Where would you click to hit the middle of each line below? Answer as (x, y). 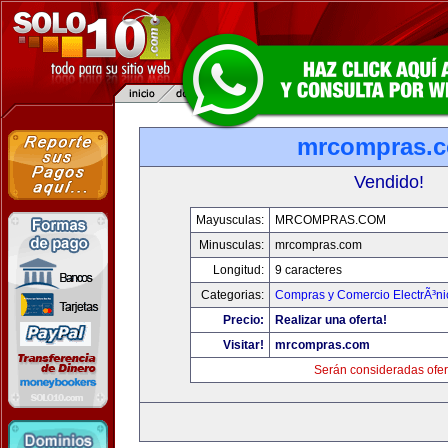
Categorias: (232, 295)
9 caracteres (308, 270)
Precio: (243, 320)
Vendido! (389, 182)
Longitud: (238, 270)
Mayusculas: (229, 220)
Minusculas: (231, 245)
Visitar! (243, 345)
